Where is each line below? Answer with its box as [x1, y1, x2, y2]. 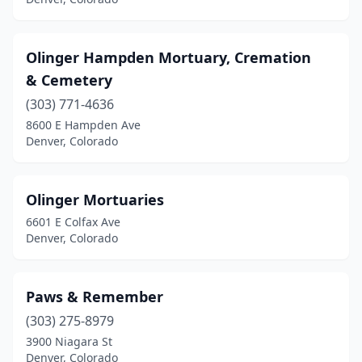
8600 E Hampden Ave [26, 117, 141, 133]
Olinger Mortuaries [26, 190, 164, 209]
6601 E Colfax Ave [26, 214, 120, 229]
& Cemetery [26, 70, 112, 90]
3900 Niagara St [26, 334, 112, 349]
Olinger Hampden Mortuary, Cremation [26, 48, 311, 67]
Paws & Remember [26, 287, 163, 306]
